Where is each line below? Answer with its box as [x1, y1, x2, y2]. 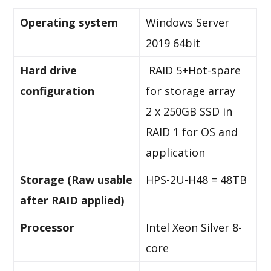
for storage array [146, 83, 236, 98]
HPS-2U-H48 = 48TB [146, 172, 247, 187]
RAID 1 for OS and [146, 125, 238, 139]
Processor [20, 220, 75, 235]
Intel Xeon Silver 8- [146, 220, 243, 235]
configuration [20, 83, 95, 98]
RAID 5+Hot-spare [149, 63, 241, 77]
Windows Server [146, 15, 230, 30]
